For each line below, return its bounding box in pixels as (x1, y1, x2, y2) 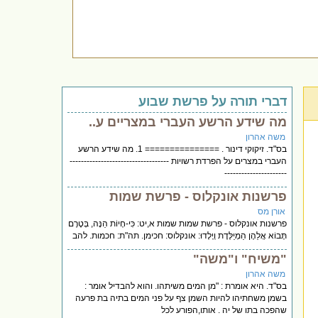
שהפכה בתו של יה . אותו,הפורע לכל (161, 305, 287, 315)
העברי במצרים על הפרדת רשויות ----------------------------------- (70, 155, 287, 166)
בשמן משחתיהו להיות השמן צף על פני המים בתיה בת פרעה (75, 292, 287, 303)
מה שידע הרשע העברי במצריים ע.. (89, 114, 287, 129)
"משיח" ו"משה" (193, 251, 287, 266)
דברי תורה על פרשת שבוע (138, 94, 287, 109)
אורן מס (258, 206, 286, 216)
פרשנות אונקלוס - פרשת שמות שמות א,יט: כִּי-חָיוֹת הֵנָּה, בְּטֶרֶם (68, 218, 287, 229)
